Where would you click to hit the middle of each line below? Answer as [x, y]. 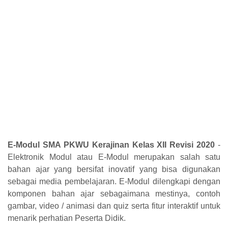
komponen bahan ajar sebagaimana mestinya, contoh [114, 193]
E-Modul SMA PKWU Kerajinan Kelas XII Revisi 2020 [111, 145]
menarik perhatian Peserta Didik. [67, 218]
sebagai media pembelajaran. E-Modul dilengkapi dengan [114, 181]
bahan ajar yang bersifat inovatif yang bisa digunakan [114, 169]
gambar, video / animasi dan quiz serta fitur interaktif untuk [114, 206]
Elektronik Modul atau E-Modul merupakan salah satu [114, 157]
